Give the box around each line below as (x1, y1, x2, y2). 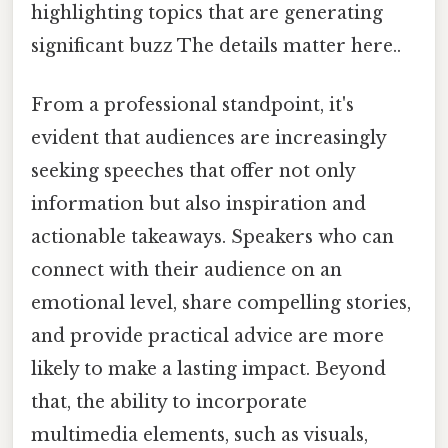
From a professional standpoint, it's (31, 94, 354, 117)
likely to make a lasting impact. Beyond (31, 358, 386, 381)
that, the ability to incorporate (31, 391, 307, 414)
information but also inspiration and (31, 193, 366, 216)
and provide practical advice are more (31, 325, 384, 348)
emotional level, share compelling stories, (31, 292, 411, 315)
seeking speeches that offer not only (31, 160, 355, 183)
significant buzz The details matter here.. (31, 34, 401, 57)
